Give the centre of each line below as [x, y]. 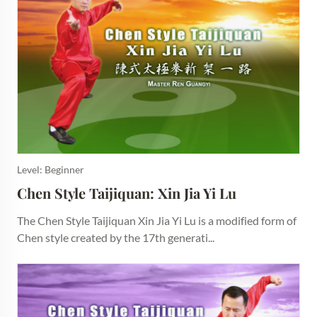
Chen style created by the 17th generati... [116, 238]
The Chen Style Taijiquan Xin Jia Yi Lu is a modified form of [157, 221]
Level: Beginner [51, 170]
